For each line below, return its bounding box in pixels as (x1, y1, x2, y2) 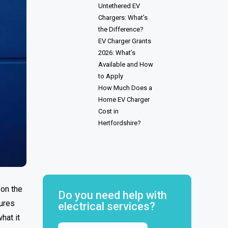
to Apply (98, 72, 123, 80)
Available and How (98, 61, 153, 68)
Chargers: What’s (98, 14, 148, 21)
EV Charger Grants (98, 37, 151, 45)
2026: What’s (98, 49, 135, 56)
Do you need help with (58, 188, 167, 202)
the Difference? (98, 25, 144, 33)
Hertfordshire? (98, 119, 141, 127)
